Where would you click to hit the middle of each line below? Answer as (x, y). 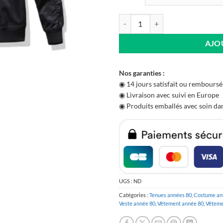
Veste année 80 (137, 204)
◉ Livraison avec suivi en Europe (169, 95)
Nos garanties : (142, 73)
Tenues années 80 (170, 195)
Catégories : (134, 195)
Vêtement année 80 (180, 204)
